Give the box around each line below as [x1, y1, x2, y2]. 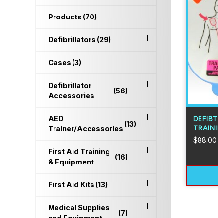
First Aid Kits [48, 181, 94, 189]
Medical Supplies [48, 203, 109, 212]
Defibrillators [48, 36, 96, 44]
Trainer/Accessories [48, 125, 123, 133]
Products [48, 13, 82, 21]
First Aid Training [48, 147, 110, 156]
